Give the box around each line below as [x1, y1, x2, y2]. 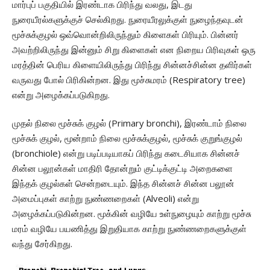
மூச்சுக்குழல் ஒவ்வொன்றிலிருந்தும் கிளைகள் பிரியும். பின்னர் [12, 28, 239, 40]
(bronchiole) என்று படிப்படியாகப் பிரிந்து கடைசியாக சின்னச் [12, 147, 240, 159]
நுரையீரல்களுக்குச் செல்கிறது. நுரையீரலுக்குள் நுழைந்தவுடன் [12, 13, 243, 25]
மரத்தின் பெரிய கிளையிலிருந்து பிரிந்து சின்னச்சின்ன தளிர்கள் [12, 58, 252, 71]
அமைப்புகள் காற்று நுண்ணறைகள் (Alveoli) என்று [12, 192, 199, 204]
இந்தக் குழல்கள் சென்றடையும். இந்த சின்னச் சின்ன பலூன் [12, 177, 234, 189]
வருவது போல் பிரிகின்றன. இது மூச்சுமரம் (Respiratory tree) [12, 74, 245, 86]
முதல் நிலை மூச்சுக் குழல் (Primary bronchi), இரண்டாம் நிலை [12, 117, 246, 129]
